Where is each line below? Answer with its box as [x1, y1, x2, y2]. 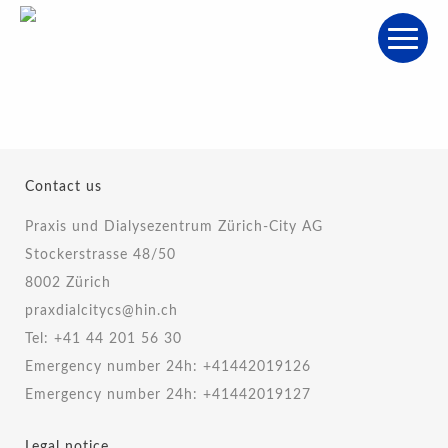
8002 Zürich [25, 276, 111, 290]
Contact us [25, 180, 102, 194]
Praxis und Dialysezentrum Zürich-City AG [25, 220, 323, 234]
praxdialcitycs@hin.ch [25, 304, 178, 318]
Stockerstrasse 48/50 [25, 248, 176, 262]
